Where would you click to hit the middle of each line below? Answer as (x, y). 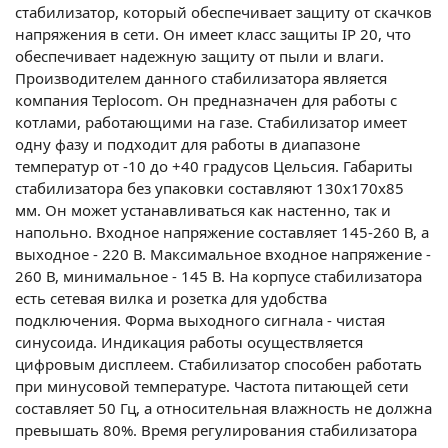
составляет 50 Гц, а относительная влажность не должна (223, 407)
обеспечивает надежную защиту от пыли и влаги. (199, 55)
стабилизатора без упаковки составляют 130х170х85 (209, 187)
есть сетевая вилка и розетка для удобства (171, 297)
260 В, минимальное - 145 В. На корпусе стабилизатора (218, 275)
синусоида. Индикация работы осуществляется (189, 341)
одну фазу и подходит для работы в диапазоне (187, 143)
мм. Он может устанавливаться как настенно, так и (203, 209)
